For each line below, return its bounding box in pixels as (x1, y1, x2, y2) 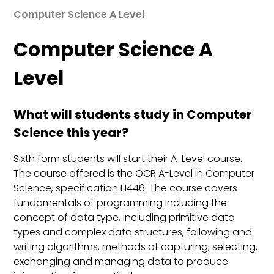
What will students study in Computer (13, 106, 253, 124)
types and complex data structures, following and (13, 225, 253, 240)
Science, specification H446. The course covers (13, 181, 238, 196)
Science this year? (13, 124, 129, 142)
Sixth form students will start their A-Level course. (13, 152, 243, 166)
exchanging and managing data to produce (13, 254, 229, 269)
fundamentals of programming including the (13, 196, 228, 210)
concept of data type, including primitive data (13, 210, 235, 225)
